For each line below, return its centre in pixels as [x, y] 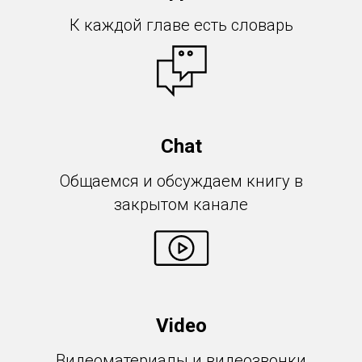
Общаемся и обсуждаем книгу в [181, 181]
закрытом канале [181, 204]
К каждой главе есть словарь [181, 25]
